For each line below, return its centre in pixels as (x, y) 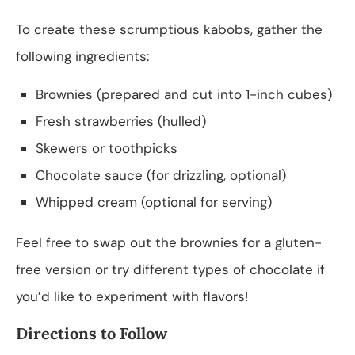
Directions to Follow (92, 333)
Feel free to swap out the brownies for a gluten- (169, 242)
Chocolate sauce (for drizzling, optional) (161, 175)
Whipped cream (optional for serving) (154, 202)
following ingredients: (82, 56)
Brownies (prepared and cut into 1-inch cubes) (184, 94)
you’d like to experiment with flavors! (132, 296)
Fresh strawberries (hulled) (121, 121)
